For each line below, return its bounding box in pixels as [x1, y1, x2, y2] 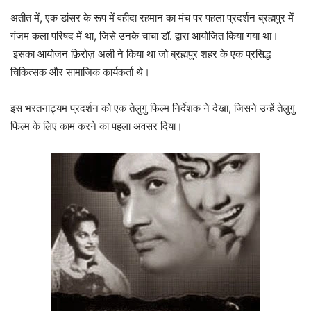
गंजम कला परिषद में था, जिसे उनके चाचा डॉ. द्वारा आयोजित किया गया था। [10, 29, 278, 43]
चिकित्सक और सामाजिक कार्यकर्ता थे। [10, 65, 150, 79]
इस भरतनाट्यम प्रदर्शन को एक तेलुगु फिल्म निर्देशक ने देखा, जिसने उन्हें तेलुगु [10, 101, 295, 115]
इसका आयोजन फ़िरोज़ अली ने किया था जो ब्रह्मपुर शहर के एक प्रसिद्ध [10, 47, 271, 61]
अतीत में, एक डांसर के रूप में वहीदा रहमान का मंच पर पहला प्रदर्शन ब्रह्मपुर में [10, 11, 294, 25]
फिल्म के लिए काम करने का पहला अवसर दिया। [10, 119, 185, 133]
